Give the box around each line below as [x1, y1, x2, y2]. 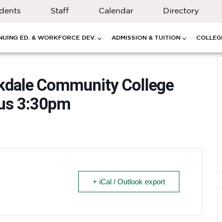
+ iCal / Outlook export [93, 177, 165, 186]
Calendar [99, 6, 133, 15]
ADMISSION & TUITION [111, 34, 180, 41]
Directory [163, 6, 199, 15]
